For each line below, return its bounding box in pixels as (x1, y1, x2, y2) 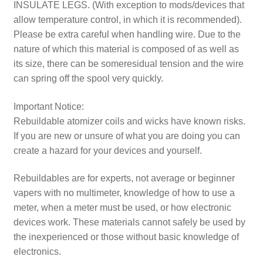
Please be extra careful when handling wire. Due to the (13, 29, 241, 39)
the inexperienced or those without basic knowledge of (13, 232, 239, 242)
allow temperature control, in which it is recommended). (13, 14, 242, 25)
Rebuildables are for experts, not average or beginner (13, 173, 235, 184)
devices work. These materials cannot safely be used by (13, 217, 245, 228)
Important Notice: (13, 101, 84, 112)
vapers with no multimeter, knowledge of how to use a (13, 188, 235, 198)
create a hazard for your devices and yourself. (13, 145, 202, 156)
